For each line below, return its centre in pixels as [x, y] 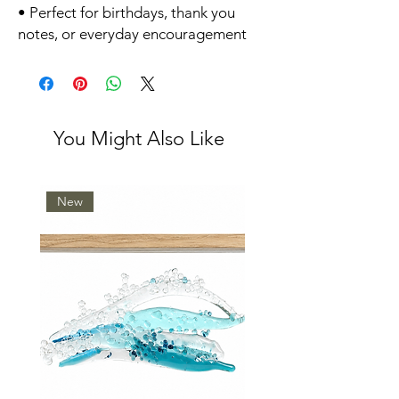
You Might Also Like [139, 138]
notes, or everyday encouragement [132, 34]
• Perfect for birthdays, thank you [126, 12]
